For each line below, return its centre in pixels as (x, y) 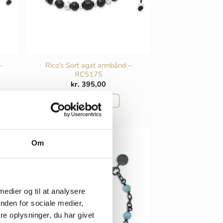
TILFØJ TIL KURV (89, 100)
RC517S (88, 74)
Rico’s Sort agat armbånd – (89, 65)
